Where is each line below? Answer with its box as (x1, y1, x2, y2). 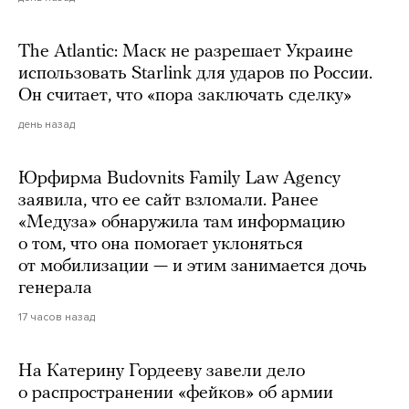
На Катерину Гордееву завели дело (18, 362, 305, 381)
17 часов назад (18, 309, 95, 323)
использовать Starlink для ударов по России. (18, 64, 372, 83)
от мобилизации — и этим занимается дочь (18, 257, 367, 276)
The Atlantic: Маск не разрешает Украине (18, 42, 353, 61)
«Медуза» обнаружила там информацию (18, 213, 345, 232)
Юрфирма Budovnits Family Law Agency (18, 169, 341, 188)
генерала (18, 278, 92, 298)
